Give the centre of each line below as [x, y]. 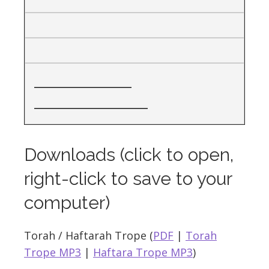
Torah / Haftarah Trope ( [89, 235]
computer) [67, 203]
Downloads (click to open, [129, 155]
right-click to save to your [128, 179]
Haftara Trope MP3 [143, 252]
